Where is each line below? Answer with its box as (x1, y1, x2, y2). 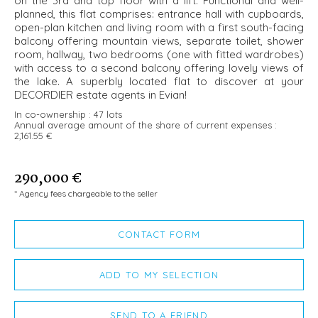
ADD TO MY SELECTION (99, 269, 219, 281)
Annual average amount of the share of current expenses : (14, 119, 277, 131)
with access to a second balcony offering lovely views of (14, 61, 304, 75)
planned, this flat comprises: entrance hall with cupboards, (14, 7, 304, 21)
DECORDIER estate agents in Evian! (14, 88, 187, 102)
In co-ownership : (14, 109, 94, 121)
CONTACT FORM (117, 229, 201, 241)
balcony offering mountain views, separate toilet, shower (14, 34, 304, 48)
